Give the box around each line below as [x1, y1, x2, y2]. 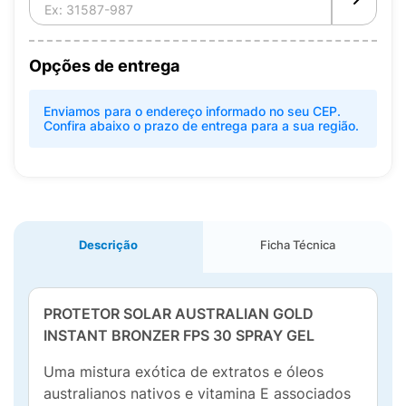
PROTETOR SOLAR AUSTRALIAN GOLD [43, 304, 314, 323]
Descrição [79, 237, 138, 252]
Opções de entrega [29, 56, 179, 75]
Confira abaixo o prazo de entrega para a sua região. [43, 118, 359, 133]
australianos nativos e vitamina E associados [43, 384, 351, 402]
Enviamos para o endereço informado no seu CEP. [43, 103, 341, 119]
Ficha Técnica [260, 237, 335, 252]
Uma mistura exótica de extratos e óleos [43, 362, 324, 381]
